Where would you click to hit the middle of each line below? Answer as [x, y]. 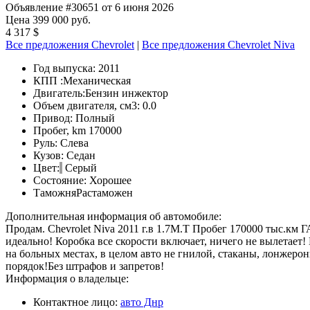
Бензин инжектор [127, 93]
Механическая [97, 80]
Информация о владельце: [67, 278]
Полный [95, 118]
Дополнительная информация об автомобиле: [113, 216]
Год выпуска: [66, 68]
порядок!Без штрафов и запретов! [85, 266]
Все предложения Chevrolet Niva [218, 44]
